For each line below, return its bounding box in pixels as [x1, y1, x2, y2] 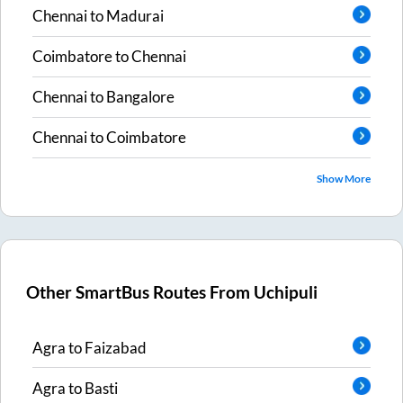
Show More [317, 171, 371, 185]
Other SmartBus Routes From [26, 282, 255, 303]
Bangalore [106, 87, 175, 107]
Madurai [106, 6, 164, 26]
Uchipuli [254, 282, 318, 303]
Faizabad [85, 337, 147, 357]
